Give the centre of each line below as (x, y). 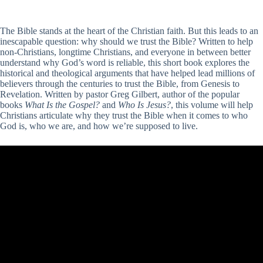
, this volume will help (212, 105)
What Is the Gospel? (62, 105)
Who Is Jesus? (144, 105)
